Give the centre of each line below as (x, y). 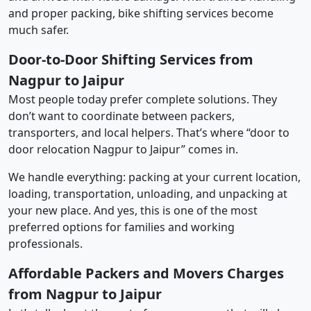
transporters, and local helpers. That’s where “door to (149, 132)
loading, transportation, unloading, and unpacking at (148, 193)
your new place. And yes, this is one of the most (133, 210)
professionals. (45, 243)
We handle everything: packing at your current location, (154, 177)
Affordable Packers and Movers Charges (146, 273)
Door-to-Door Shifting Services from (131, 59)
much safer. (39, 30)
